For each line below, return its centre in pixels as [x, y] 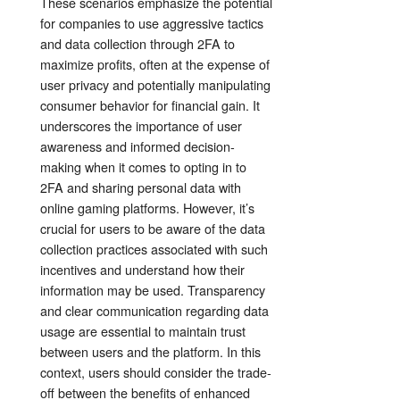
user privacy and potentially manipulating [155, 85]
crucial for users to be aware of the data [153, 229]
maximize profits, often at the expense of [155, 64]
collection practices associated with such [154, 249]
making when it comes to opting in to [143, 167]
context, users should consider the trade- [156, 372]
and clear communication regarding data [154, 311]
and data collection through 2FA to [137, 44]
